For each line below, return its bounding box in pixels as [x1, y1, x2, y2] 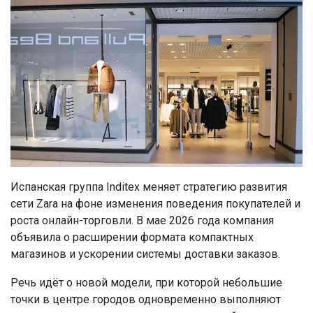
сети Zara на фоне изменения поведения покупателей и [10, 197, 300, 211]
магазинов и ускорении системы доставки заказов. [10, 247, 280, 261]
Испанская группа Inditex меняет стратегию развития [10, 180, 287, 194]
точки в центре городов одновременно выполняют [10, 293, 281, 307]
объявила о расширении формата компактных [10, 231, 254, 245]
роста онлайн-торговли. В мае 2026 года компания [10, 214, 274, 228]
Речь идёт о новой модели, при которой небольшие [10, 276, 282, 290]
